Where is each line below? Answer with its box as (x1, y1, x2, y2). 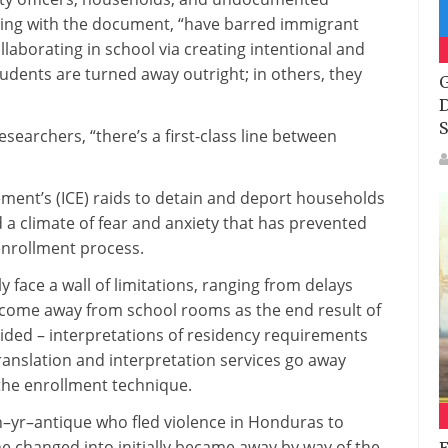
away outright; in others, (137, 63, 329, 85)
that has (219, 212, 289, 234)
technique (112, 374, 188, 396)
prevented (289, 212, 367, 234)
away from (44, 299, 123, 321)
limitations (114, 274, 194, 296)
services (220, 349, 281, 371)
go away (285, 349, 346, 371)
